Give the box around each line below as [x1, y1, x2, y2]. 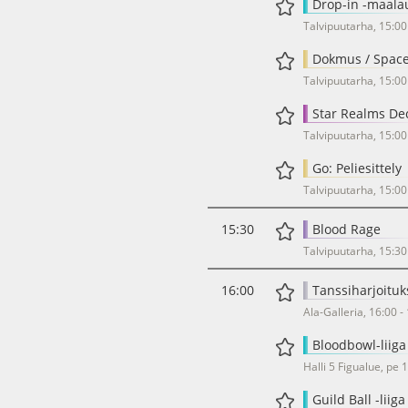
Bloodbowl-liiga [312, 336, 406, 353]
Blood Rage [312, 220, 381, 238]
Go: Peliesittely [312, 159, 402, 177]
